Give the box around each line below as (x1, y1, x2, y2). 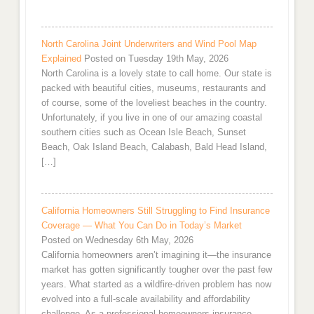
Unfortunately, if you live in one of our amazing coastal (41, 112, 262, 123)
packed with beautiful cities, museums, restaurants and (41, 83, 266, 94)
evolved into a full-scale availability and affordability (41, 294, 250, 305)
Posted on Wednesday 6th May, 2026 (41, 235, 193, 246)
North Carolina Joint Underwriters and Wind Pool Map (41, 39, 257, 50)
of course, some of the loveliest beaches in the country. (41, 97, 267, 109)
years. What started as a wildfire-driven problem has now (41, 279, 271, 290)
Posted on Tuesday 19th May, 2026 (83, 53, 228, 64)
